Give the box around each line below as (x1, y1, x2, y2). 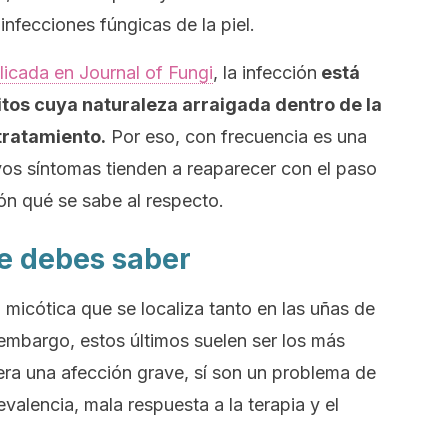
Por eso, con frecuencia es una (106, 126, 367, 147)
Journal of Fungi (74, 62, 213, 83)
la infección (218, 62, 317, 83)
